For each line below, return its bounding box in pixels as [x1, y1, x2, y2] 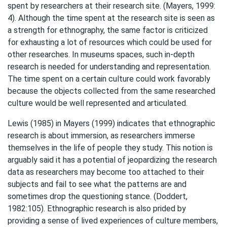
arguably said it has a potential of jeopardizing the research [8, 155, 217, 165]
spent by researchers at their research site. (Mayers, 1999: [8, 1, 215, 11]
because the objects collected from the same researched [8, 86, 215, 96]
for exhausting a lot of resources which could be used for [8, 37, 212, 47]
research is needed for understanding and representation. [8, 62, 211, 71]
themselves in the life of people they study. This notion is [8, 143, 213, 153]
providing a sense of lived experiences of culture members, [8, 216, 218, 225]
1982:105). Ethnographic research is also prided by [8, 204, 186, 213]
